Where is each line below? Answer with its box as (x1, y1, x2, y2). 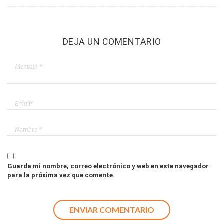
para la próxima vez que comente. (7, 171, 115, 179)
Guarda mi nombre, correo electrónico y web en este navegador (7, 162, 209, 170)
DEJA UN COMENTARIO (62, 36, 161, 47)
